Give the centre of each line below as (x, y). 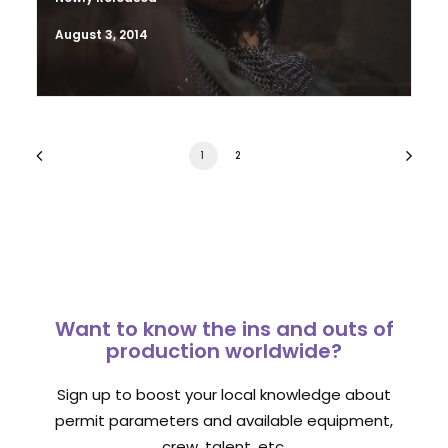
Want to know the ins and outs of (224, 329)
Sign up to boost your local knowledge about (224, 394)
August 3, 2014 (101, 34)
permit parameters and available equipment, (224, 420)
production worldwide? (224, 351)
